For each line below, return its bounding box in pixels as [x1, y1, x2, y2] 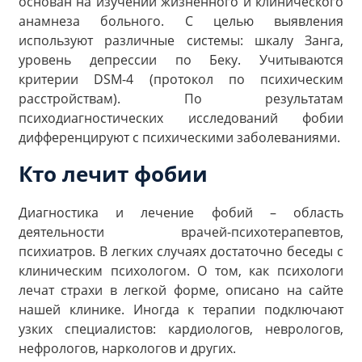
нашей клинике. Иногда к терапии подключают [19, 300, 343, 318]
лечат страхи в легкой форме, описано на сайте [19, 280, 343, 299]
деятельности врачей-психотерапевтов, [19, 222, 343, 241]
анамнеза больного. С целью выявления [19, 12, 343, 31]
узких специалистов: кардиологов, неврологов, [19, 319, 343, 338]
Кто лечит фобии [19, 158, 208, 188]
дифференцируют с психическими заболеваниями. [19, 128, 340, 147]
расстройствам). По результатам [19, 90, 343, 108]
